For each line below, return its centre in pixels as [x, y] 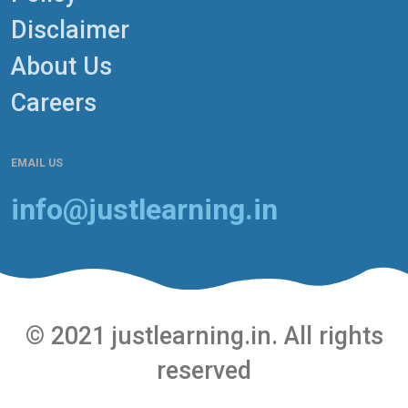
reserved [204, 371]
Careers [54, 103]
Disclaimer [70, 31]
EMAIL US [37, 163]
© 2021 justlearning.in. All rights [204, 336]
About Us [61, 67]
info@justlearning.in [144, 210]
